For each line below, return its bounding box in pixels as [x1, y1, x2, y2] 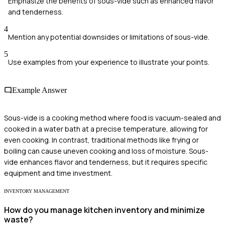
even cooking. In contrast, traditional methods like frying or [4, 135, 199, 145]
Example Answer [12, 85, 67, 94]
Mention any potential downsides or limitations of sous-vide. [8, 32, 209, 42]
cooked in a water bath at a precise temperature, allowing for [4, 124, 208, 134]
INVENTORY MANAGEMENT [4, 188, 69, 194]
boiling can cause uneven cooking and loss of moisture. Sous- [4, 146, 208, 156]
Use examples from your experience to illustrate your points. [8, 57, 209, 67]
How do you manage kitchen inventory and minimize [4, 204, 205, 216]
